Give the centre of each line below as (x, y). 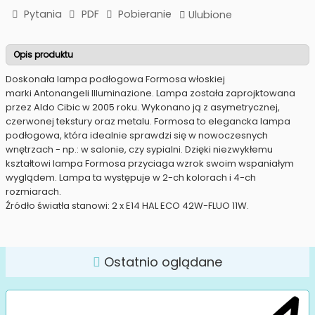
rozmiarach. (33, 192)
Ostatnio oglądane (161, 262)
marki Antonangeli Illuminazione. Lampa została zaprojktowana (150, 94)
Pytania (42, 14)
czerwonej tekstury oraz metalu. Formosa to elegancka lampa (148, 122)
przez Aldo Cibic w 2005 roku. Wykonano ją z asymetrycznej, (143, 108)
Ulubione (211, 15)
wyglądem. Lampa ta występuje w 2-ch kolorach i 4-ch (131, 178)
